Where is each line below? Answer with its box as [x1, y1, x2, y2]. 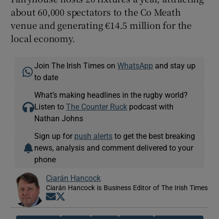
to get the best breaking [112, 131, 196, 140]
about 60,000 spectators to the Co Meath [11, 5, 181, 18]
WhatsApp [117, 61, 153, 69]
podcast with [127, 102, 174, 110]
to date [34, 73, 59, 81]
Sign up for [34, 131, 75, 140]
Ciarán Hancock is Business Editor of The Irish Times [46, 184, 208, 191]
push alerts [74, 131, 113, 140]
